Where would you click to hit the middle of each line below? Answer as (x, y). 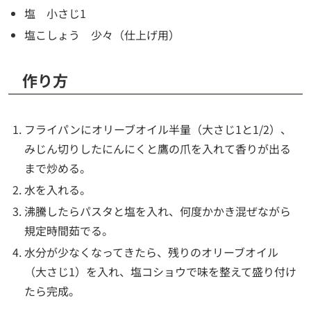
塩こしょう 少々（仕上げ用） (102, 34)
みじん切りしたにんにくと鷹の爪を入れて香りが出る (158, 148)
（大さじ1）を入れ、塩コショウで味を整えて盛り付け (161, 272)
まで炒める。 (58, 168)
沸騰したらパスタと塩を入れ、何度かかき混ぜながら (158, 211)
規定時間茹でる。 (69, 231)
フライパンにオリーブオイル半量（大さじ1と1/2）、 (158, 129)
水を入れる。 (58, 190)
